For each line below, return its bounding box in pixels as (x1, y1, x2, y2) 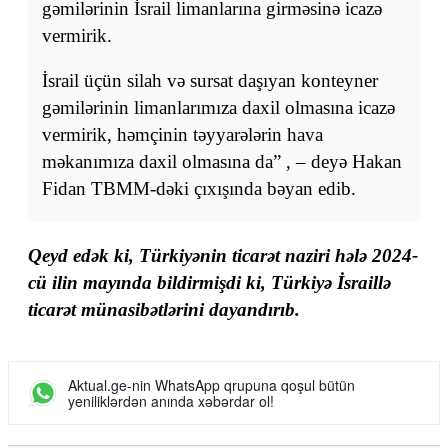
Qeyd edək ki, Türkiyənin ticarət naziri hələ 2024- (28, 244, 418, 266)
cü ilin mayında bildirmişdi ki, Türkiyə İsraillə (28, 271, 391, 293)
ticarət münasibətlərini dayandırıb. (28, 298, 300, 320)
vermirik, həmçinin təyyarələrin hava (42, 123, 323, 145)
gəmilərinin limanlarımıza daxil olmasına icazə (42, 96, 395, 118)
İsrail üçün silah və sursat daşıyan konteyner (42, 69, 378, 91)
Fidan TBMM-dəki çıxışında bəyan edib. (42, 177, 356, 199)
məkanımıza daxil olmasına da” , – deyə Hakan (42, 150, 402, 172)
